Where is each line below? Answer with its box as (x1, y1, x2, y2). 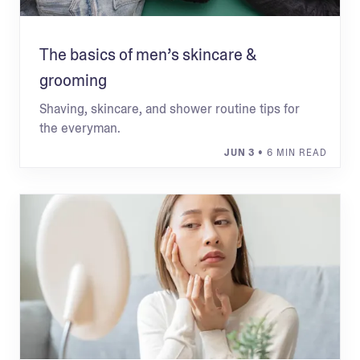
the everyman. (39, 120, 121, 137)
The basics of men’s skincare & (39, 44, 256, 65)
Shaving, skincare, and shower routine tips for (39, 100, 300, 117)
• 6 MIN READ (255, 146, 327, 159)
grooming (39, 70, 107, 91)
